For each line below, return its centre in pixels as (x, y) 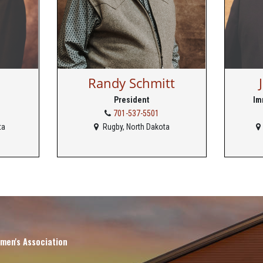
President (131, 100)
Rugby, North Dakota (135, 127)
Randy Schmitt (131, 83)
